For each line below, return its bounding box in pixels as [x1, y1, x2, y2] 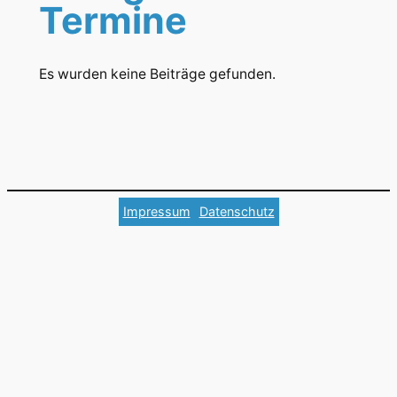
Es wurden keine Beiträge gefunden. [38, 65, 276, 82]
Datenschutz [198, 204, 275, 220]
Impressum [122, 204, 191, 220]
